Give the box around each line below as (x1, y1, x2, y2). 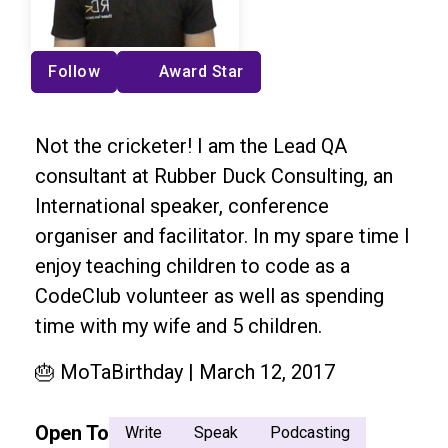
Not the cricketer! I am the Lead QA (35, 133, 347, 158)
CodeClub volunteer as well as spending (35, 283, 384, 308)
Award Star (158, 61, 244, 81)
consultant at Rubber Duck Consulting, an (35, 163, 393, 188)
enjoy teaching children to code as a (35, 253, 350, 278)
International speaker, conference (35, 193, 329, 218)
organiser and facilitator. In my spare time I (35, 223, 410, 248)
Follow (48, 61, 100, 81)
